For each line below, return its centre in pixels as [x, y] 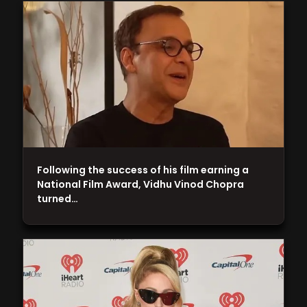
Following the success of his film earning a [143, 170]
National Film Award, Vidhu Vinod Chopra [141, 184]
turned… [58, 198]
